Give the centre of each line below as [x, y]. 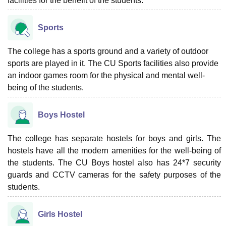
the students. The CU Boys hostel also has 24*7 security [114, 162]
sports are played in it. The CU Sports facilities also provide [113, 63]
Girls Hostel [60, 214]
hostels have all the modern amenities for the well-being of [114, 150]
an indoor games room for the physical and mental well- [106, 75]
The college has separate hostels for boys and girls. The [114, 138]
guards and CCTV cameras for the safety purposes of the [114, 175]
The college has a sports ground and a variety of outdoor [108, 51]
